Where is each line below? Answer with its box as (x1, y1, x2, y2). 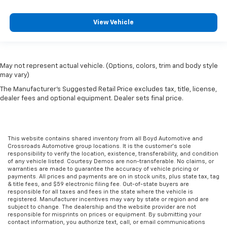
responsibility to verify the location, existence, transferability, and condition (8, 150, 218, 157)
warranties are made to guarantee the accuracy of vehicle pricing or (8, 166, 199, 172)
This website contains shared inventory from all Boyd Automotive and (8, 135, 203, 141)
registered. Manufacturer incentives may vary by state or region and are (8, 196, 209, 202)
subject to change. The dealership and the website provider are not (8, 204, 196, 210)
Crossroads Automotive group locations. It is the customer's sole (8, 143, 191, 149)
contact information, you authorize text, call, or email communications (8, 219, 205, 225)
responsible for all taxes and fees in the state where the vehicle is (8, 188, 193, 195)
